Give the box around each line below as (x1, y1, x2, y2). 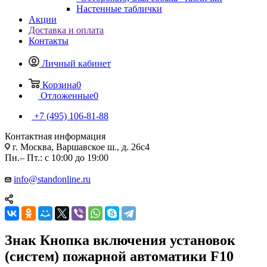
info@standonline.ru (14, 173, 91, 184)
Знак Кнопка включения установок (5, 232, 235, 248)
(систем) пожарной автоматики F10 (5, 248, 234, 264)
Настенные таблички (76, 3, 162, 14)
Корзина (42, 79, 76, 90)
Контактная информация (5, 131, 105, 141)
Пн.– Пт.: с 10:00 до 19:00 (5, 152, 108, 163)
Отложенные (41, 90, 94, 101)
